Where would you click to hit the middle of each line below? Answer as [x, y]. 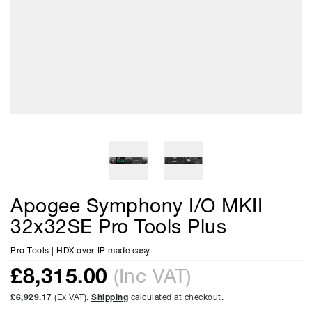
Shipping [110, 298]
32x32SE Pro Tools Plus [118, 228]
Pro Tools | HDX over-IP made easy [80, 251]
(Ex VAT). [71, 298]
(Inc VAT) [153, 278]
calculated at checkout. [176, 298]
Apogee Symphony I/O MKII [136, 208]
